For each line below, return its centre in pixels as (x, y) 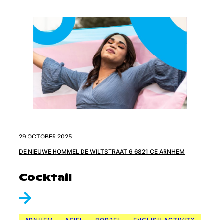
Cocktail (45, 177)
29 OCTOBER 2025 (45, 136)
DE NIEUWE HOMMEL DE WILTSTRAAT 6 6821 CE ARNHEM (102, 151)
